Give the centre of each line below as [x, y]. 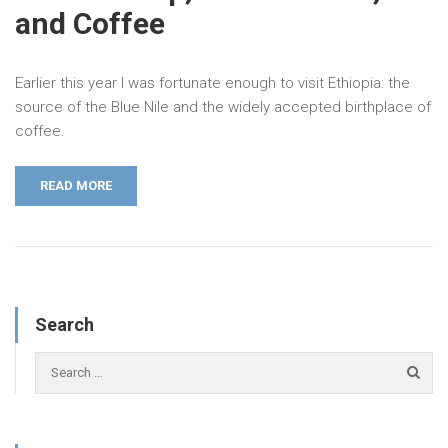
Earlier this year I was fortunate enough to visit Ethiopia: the [212, 83]
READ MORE [76, 186]
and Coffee [90, 24]
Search [64, 325]
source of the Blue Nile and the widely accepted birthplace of [223, 107]
